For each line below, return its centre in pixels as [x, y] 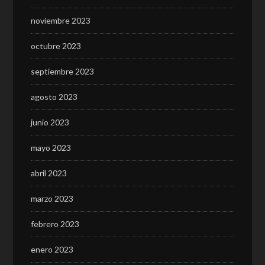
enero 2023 [52, 249]
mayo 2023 [51, 148]
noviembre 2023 [61, 20]
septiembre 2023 [63, 71]
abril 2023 [49, 173]
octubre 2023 [56, 46]
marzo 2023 [52, 198]
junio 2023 [50, 122]
